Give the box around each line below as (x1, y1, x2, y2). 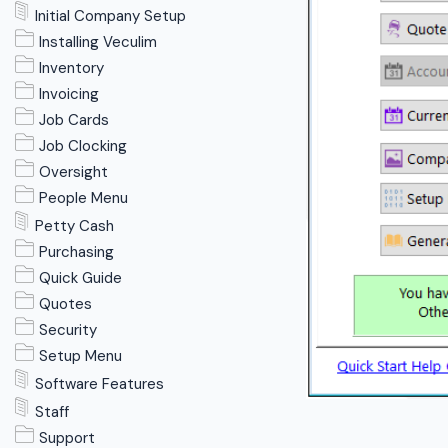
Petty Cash (35, 216, 114, 236)
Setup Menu (39, 346, 123, 366)
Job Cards (39, 110, 110, 130)
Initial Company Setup (35, 6, 186, 26)
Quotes (39, 294, 93, 314)
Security (39, 320, 98, 340)
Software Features (35, 374, 164, 394)
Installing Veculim (39, 32, 158, 52)
